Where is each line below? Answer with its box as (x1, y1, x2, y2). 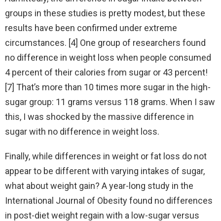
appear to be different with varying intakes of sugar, (5, 165, 205, 176)
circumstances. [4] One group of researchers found (5, 37, 206, 48)
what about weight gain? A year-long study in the (5, 180, 193, 191)
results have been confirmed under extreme (5, 22, 177, 33)
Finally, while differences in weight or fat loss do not (5, 150, 207, 161)
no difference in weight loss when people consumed (5, 52, 211, 63)
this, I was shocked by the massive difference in (5, 111, 194, 122)
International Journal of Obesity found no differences (5, 195, 213, 206)
